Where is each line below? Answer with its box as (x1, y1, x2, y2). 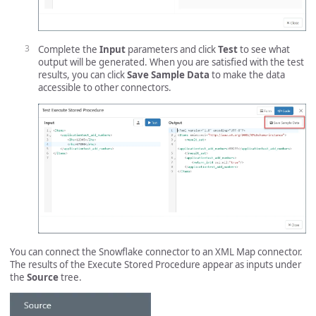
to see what (238, 43, 290, 56)
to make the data (209, 68, 285, 82)
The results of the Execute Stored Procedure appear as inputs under (10, 257, 301, 271)
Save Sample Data (127, 68, 209, 82)
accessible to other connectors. (38, 81, 171, 95)
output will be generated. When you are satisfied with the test (38, 56, 304, 69)
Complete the (38, 43, 99, 56)
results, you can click (38, 68, 127, 82)
